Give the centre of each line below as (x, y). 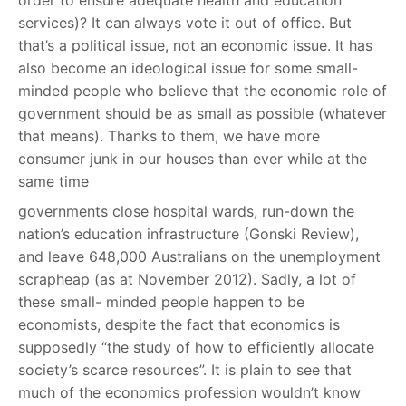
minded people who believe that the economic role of (203, 91)
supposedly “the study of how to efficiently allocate (196, 348)
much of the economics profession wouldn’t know (189, 393)
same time (53, 182)
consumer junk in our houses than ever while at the (193, 159)
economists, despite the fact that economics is (179, 325)
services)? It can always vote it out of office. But (185, 23)
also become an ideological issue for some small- (188, 68)
